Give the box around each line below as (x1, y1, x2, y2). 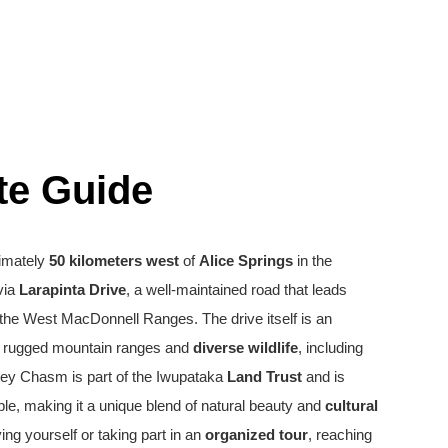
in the (293, 251, 332, 269)
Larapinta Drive (19, 280, 126, 298)
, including (298, 338, 363, 356)
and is (302, 367, 345, 385)
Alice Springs (199, 251, 293, 269)
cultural (325, 396, 378, 414)
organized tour (205, 425, 308, 443)
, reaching (308, 425, 372, 443)
